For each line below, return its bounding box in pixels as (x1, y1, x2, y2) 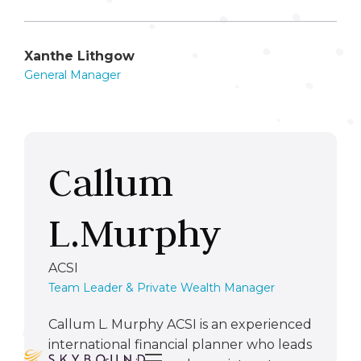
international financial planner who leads (48, 336, 312, 352)
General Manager (24, 67, 121, 82)
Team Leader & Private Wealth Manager (48, 280, 275, 295)
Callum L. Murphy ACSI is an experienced (48, 316, 312, 332)
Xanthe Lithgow (24, 48, 135, 64)
